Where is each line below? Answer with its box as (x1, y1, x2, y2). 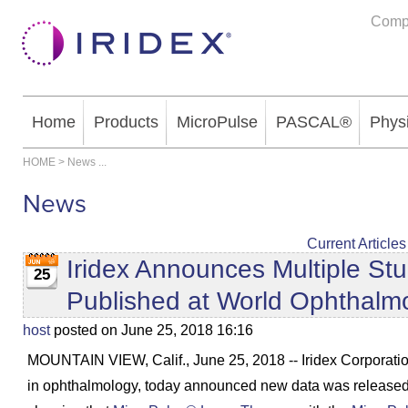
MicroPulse (177, 113, 258, 131)
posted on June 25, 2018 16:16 (50, 321, 253, 338)
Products (94, 113, 158, 131)
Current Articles (306, 235, 406, 251)
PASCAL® (276, 113, 352, 131)
